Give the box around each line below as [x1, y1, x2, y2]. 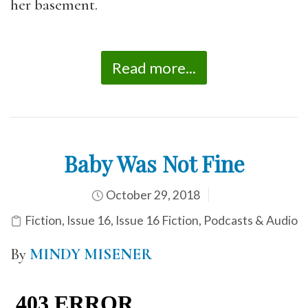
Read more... [112, 58, 196, 77]
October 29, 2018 [103, 188, 200, 202]
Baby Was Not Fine [63, 148, 245, 178]
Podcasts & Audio [203, 213, 298, 228]
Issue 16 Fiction [115, 213, 199, 228]
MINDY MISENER [30, 245, 152, 264]
